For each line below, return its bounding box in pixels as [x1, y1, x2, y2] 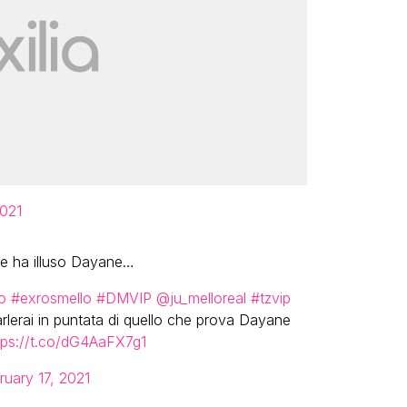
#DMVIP [95, 289, 152, 308]
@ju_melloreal [155, 289, 246, 308]
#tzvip [250, 289, 291, 308]
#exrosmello [10, 289, 92, 308]
